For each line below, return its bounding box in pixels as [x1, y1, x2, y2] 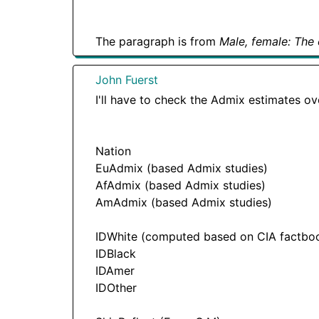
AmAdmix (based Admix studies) [95, 194, 272, 209]
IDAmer [95, 263, 135, 278]
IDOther [95, 280, 137, 295]
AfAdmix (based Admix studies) [95, 177, 266, 192]
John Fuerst [95, 72, 158, 87]
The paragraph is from [95, 33, 219, 48]
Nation [95, 143, 131, 158]
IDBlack [95, 246, 136, 261]
